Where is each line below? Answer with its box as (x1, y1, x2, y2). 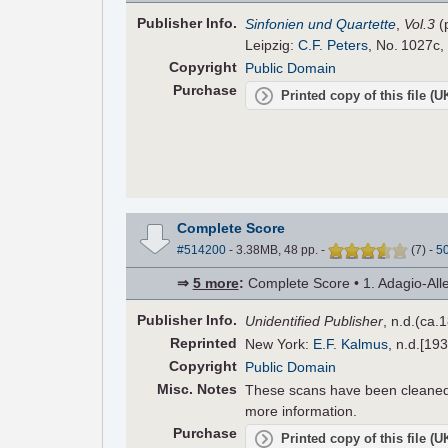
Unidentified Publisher (245, 312, 384, 329)
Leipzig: (245, 37, 299, 54)
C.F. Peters (298, 37, 369, 54)
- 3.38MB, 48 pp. (225, 242, 321, 257)
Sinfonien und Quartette (245, 16, 397, 33)
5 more (192, 274, 239, 291)
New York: (245, 335, 314, 352)
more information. (245, 402, 358, 419)
